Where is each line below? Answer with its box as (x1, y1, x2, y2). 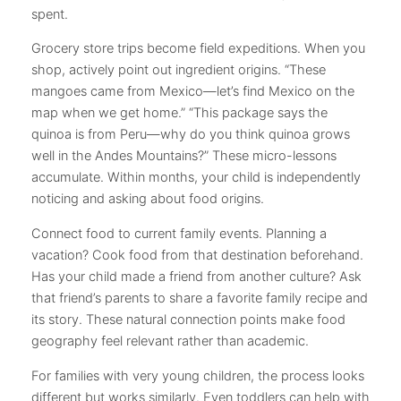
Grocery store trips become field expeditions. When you (31, 40, 365, 57)
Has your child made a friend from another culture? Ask (31, 269, 362, 285)
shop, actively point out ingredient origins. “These (31, 62, 326, 79)
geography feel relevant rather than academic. (31, 333, 309, 349)
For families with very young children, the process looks (31, 367, 364, 384)
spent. (31, 5, 68, 22)
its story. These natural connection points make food (31, 311, 346, 328)
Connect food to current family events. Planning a (31, 226, 327, 242)
